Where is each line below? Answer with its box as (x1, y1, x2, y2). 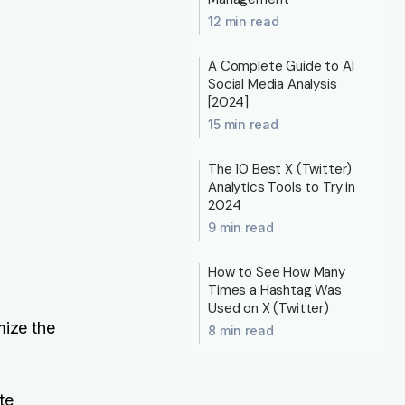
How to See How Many (208, 263, 345, 281)
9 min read (208, 220, 274, 235)
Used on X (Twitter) (208, 299, 329, 317)
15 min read (208, 117, 278, 132)
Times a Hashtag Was (208, 281, 342, 299)
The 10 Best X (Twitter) (208, 160, 353, 178)
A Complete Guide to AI (208, 57, 354, 75)
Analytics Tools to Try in (208, 178, 355, 196)
